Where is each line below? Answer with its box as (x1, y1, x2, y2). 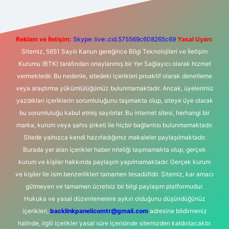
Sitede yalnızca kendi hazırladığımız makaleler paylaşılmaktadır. (23, 133, 206, 141)
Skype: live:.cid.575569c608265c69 (73, 35, 176, 43)
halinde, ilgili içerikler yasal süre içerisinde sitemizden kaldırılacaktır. (17, 219, 212, 227)
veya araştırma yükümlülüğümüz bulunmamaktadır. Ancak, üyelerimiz (15, 84, 214, 92)
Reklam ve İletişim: (16, 35, 72, 43)
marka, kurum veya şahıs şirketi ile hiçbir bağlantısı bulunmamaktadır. (16, 121, 213, 129)
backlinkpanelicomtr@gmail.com (50, 207, 148, 215)
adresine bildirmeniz (148, 207, 207, 215)
